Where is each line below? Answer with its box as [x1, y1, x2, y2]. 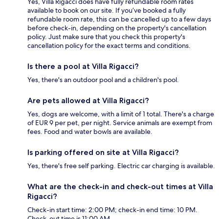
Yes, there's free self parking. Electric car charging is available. [27, 161, 215, 170]
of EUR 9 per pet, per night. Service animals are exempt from [27, 118, 212, 127]
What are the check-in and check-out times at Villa [27, 181, 213, 191]
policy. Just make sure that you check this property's [27, 32, 185, 41]
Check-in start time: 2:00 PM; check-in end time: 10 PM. [27, 205, 197, 214]
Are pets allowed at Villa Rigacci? [27, 95, 149, 105]
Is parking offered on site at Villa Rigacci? [27, 147, 179, 157]
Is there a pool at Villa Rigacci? [27, 61, 139, 71]
